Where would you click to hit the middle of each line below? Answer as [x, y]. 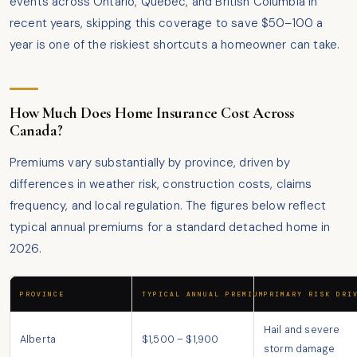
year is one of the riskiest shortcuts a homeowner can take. [175, 45]
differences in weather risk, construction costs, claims [161, 184]
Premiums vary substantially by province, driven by [150, 163]
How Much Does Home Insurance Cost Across [153, 114]
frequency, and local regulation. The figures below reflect [168, 206]
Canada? [36, 131]
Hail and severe [302, 330]
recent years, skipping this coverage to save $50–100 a [167, 24]
